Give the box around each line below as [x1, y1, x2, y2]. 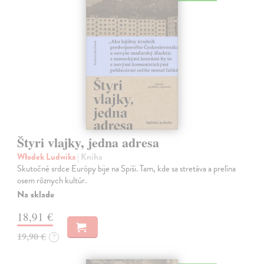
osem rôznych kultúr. [17, 173, 87, 187]
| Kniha [77, 150, 103, 163]
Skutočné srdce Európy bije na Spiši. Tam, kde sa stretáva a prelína [17, 161, 236, 175]
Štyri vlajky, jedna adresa [17, 132, 160, 152]
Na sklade [17, 187, 55, 202]
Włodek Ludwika [17, 150, 78, 163]
